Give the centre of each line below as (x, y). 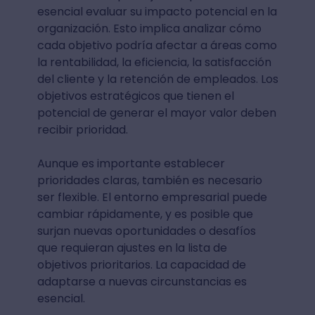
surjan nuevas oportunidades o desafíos (146, 231)
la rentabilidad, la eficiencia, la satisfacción (154, 62)
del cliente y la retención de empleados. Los (157, 79)
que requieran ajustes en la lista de (132, 247)
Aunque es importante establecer (131, 163)
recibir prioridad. (82, 129)
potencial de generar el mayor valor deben (156, 112)
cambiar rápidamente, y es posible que (145, 214)
